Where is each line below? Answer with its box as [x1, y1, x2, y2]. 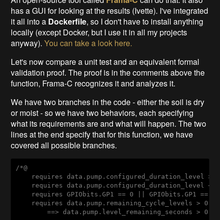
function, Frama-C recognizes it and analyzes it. [11, 77, 178, 89]
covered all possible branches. [11, 139, 117, 151]
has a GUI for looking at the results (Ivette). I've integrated [11, 4, 209, 16]
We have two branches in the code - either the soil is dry [11, 96, 205, 108]
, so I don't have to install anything [86, 15, 204, 27]
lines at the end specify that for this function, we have [11, 128, 193, 140]
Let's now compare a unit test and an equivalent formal [11, 55, 200, 67]
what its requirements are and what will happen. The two [11, 117, 207, 129]
